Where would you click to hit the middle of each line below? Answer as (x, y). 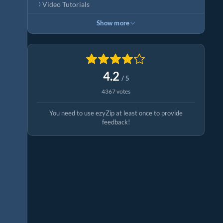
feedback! (116, 122)
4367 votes (116, 92)
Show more (113, 23)
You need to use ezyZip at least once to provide (116, 113)
